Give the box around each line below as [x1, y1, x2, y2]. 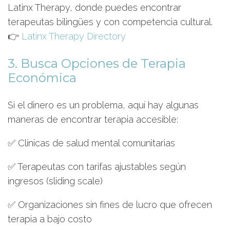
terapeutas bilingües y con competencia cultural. [8, 16, 213, 27]
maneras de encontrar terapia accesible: [8, 114, 178, 125]
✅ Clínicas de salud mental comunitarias [8, 138, 175, 148]
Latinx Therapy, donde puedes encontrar [8, 2, 181, 13]
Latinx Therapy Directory [22, 31, 126, 42]
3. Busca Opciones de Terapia [8, 56, 186, 71]
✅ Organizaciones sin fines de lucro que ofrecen [8, 199, 212, 210]
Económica [8, 70, 76, 85]
